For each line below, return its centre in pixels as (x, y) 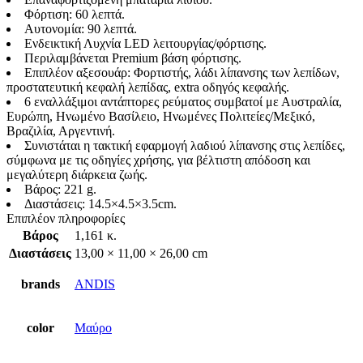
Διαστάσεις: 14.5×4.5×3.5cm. (100, 204)
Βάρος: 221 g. (60, 189)
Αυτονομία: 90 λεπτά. (81, 29)
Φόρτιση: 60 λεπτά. (75, 14)
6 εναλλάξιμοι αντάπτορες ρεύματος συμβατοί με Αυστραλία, (183, 102)
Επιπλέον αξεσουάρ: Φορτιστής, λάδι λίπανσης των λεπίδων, (182, 73)
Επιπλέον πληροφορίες (66, 218)
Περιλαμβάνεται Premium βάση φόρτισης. (133, 58)
